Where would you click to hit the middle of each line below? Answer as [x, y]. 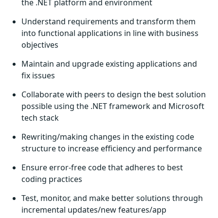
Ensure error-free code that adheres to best [102, 167]
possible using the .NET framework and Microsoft [113, 106]
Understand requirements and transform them [109, 21]
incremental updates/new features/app [94, 210]
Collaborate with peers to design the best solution [114, 94]
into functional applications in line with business [110, 33]
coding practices [52, 179]
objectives [40, 45]
